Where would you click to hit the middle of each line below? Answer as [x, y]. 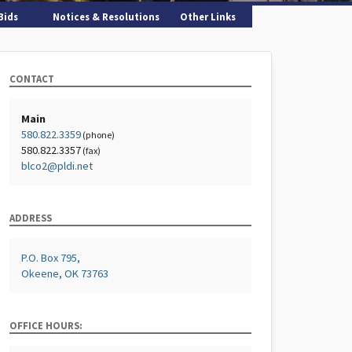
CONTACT [32, 79]
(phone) [98, 135]
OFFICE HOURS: [46, 325]
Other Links [207, 16]
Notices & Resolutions [106, 16]
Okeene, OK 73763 [65, 273]
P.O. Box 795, [51, 258]
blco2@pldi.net [57, 166]
